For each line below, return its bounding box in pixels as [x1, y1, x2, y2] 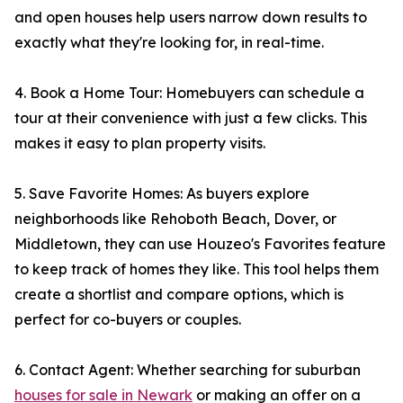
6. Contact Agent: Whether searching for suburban [14, 361, 361, 380]
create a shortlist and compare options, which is [14, 285, 344, 304]
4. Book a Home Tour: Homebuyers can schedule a [14, 84, 364, 103]
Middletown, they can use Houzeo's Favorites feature [14, 235, 386, 254]
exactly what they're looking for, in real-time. [14, 33, 324, 52]
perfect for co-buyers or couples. [14, 310, 241, 329]
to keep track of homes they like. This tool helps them [14, 260, 379, 279]
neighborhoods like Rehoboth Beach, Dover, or [14, 210, 336, 228]
